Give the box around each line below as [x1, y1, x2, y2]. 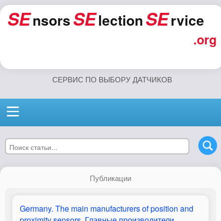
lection [98, 10, 143, 30]
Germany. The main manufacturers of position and [20, 203, 193, 214]
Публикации [90, 173, 131, 183]
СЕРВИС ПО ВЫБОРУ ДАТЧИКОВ [52, 74, 172, 84]
